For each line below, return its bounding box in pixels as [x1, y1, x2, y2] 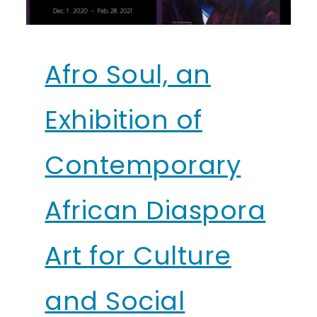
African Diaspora [45, 192, 266, 229]
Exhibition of [45, 102, 202, 139]
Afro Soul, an [45, 57, 211, 93]
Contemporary [45, 147, 241, 184]
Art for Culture [45, 238, 231, 275]
